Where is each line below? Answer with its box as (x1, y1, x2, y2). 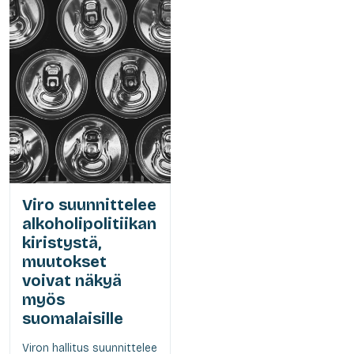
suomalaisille (22, 308, 123, 328)
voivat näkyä (22, 270, 122, 290)
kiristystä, (22, 232, 101, 252)
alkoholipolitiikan (22, 213, 156, 233)
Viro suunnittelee (22, 194, 156, 214)
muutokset (22, 251, 107, 271)
